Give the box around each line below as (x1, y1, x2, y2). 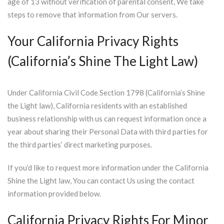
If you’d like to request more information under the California (7, 163, 208, 172)
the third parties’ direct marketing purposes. (7, 140, 152, 149)
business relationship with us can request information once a (7, 114, 206, 123)
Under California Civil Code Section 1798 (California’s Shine (7, 88, 205, 97)
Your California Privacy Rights (7, 33, 178, 49)
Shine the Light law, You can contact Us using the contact (7, 176, 194, 185)
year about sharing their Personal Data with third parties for (7, 127, 208, 136)
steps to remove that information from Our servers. (7, 10, 177, 19)
